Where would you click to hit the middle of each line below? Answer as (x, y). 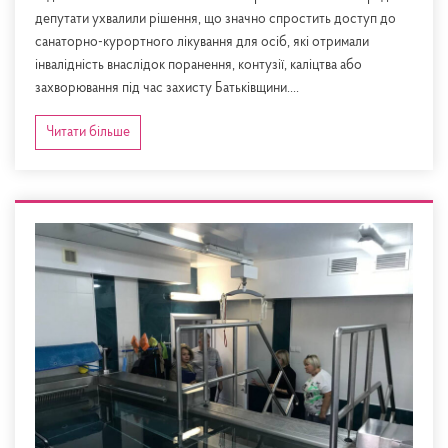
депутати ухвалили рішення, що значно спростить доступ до (215, 20)
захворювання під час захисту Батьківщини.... (167, 89)
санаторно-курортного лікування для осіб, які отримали (202, 43)
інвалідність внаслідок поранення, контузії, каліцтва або (198, 66)
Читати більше (88, 133)
